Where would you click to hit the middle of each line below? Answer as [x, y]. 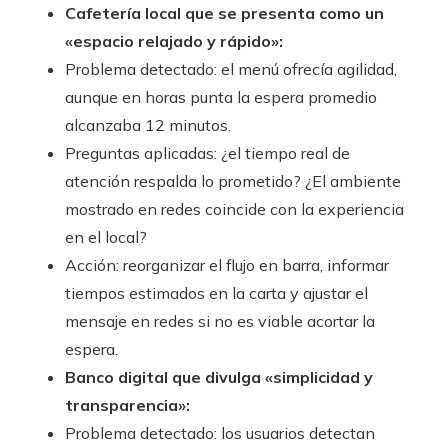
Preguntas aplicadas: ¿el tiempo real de [207, 153]
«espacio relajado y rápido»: [174, 41]
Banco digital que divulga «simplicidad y [219, 377]
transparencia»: [127, 405]
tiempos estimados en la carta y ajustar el [216, 293]
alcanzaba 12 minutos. [148, 125]
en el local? [106, 237]
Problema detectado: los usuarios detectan [220, 433]
